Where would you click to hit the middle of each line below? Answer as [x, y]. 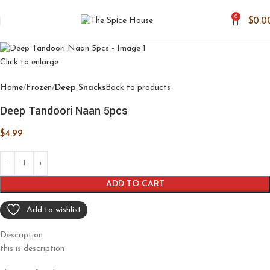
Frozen [39, 87]
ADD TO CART [135, 184]
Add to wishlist [54, 210]
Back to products [138, 87]
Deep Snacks [80, 87]
